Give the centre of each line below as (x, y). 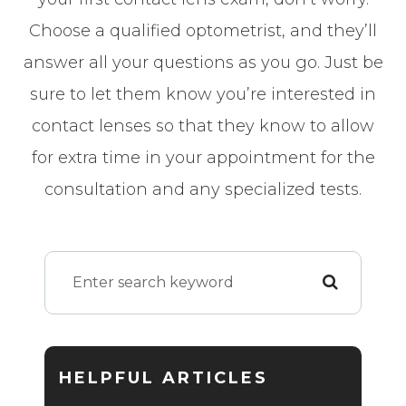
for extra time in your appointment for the (203, 157)
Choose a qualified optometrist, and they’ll (203, 30)
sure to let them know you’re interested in (203, 94)
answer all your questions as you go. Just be (203, 62)
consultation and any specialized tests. (203, 189)
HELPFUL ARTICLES (164, 377)
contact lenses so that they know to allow (203, 126)
